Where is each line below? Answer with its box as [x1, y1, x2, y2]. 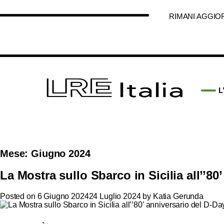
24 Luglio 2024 [88, 191, 141, 200]
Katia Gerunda [152, 191, 203, 200]
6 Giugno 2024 [37, 191, 89, 200]
